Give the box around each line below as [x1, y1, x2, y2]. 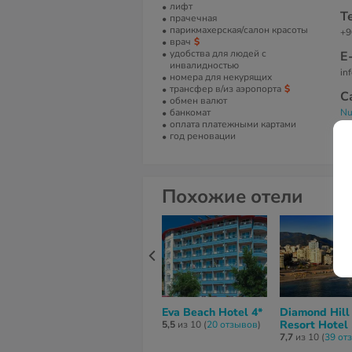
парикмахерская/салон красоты [170, 24, 308, 36]
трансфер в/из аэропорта [170, 82, 281, 95]
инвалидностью [170, 59, 239, 71]
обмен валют [170, 94, 227, 107]
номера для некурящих [170, 71, 272, 83]
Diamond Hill [280, 305, 350, 320]
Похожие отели [162, 184, 303, 209]
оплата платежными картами [170, 118, 296, 130]
